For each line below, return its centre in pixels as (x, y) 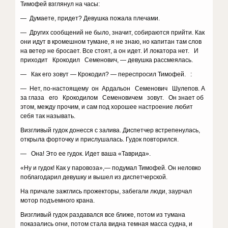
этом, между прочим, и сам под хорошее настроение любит (107, 107)
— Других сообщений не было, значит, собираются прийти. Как (113, 33)
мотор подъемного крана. (58, 201)
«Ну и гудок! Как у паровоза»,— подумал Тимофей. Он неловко (111, 168)
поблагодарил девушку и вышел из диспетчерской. (94, 177)
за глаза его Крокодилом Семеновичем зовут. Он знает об (112, 98)
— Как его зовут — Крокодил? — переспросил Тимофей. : (106, 74)
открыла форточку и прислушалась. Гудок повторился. (100, 139)
